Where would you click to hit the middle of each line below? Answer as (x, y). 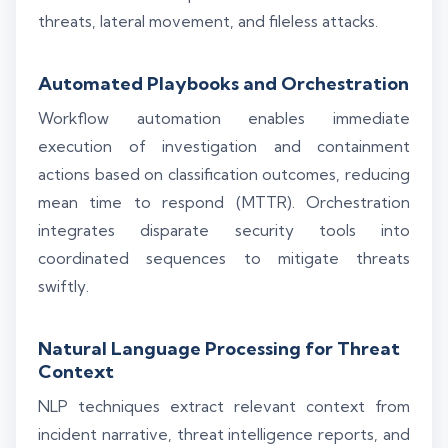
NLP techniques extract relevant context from (224, 407)
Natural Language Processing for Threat (219, 349)
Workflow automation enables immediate (224, 119)
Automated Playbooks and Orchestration (223, 84)
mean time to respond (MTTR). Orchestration (224, 203)
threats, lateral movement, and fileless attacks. (208, 22)
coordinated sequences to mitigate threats (224, 259)
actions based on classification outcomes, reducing (224, 175)
